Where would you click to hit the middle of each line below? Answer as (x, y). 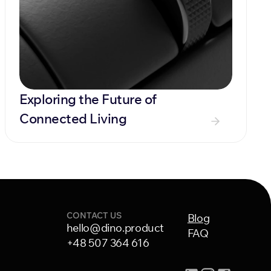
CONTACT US (94, 215)
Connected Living (73, 119)
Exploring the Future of (88, 99)
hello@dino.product (115, 228)
